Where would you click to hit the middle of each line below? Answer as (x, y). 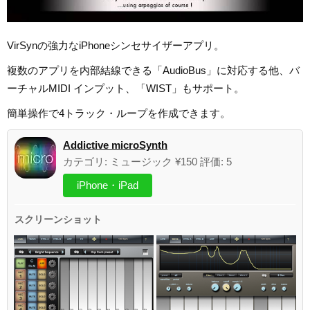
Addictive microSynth (115, 145)
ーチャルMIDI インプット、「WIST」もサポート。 (126, 89)
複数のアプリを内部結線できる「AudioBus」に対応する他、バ (153, 71)
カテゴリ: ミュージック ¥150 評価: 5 (147, 162)
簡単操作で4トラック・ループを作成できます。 (119, 113)
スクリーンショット (58, 220)
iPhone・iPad (108, 185)
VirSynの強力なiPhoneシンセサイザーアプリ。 (116, 46)
